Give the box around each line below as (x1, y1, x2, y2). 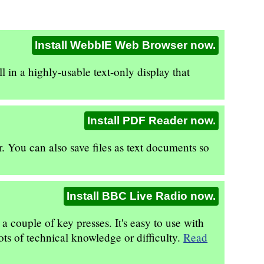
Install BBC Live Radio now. (66, 189, 216, 202)
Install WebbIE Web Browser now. (34, 38, 216, 51)
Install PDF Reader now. (87, 114, 216, 127)
